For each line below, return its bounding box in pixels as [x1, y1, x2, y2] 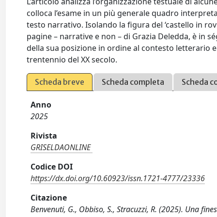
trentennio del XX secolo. [27, 54, 118, 65]
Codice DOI [31, 161, 73, 172]
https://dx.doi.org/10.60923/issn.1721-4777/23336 [31, 173, 205, 184]
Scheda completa [102, 77, 165, 87]
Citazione [31, 192, 67, 203]
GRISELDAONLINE [31, 142, 91, 153]
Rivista [31, 130, 58, 141]
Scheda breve [35, 77, 85, 87]
